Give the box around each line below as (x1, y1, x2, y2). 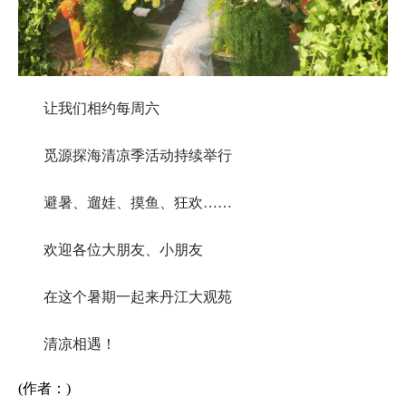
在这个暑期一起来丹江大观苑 (43, 288, 232, 304)
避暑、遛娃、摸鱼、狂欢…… (43, 194, 232, 210)
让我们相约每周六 (43, 100, 159, 116)
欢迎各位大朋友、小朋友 (43, 241, 203, 257)
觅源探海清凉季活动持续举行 (43, 147, 232, 163)
